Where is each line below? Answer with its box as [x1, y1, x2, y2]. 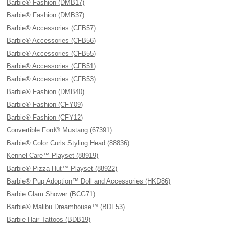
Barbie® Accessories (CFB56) [7, 37, 96, 44]
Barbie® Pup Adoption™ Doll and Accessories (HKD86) [7, 177, 171, 185]
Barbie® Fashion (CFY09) [7, 101, 83, 108]
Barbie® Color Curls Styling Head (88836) [7, 139, 130, 147]
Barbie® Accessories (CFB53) [7, 75, 96, 83]
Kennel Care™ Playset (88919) [7, 152, 99, 159]
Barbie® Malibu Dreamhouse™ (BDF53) [7, 203, 125, 211]
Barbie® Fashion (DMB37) [7, 11, 85, 19]
